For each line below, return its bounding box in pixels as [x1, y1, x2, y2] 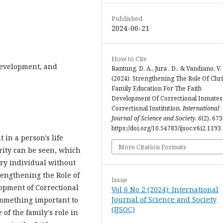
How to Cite [111, 54, 147, 63]
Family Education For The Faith [111, 84, 202, 93]
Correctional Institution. [111, 104, 183, 112]
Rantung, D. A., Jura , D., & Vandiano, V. [111, 64, 222, 73]
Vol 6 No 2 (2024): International [111, 185, 219, 194]
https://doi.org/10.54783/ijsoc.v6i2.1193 [111, 124, 221, 132]
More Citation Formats [118, 142, 186, 151]
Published [111, 14, 142, 23]
